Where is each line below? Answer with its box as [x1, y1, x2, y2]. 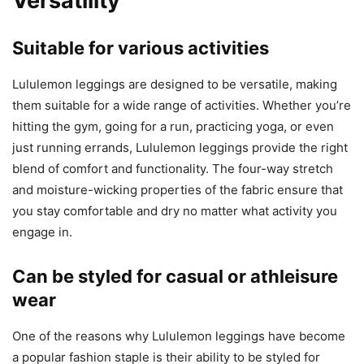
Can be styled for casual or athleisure [12, 265, 338, 287]
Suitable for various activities [12, 37, 269, 58]
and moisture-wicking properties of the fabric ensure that [12, 181, 343, 197]
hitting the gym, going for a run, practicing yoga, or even [12, 118, 334, 134]
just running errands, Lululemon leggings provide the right [12, 139, 348, 155]
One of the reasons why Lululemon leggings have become [12, 327, 345, 344]
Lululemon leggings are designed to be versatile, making [12, 76, 337, 92]
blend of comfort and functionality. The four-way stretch [12, 160, 333, 176]
